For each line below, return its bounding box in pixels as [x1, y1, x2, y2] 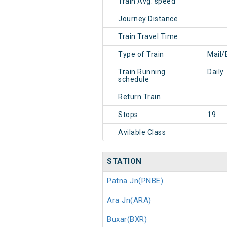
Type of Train [118, 50, 164, 59]
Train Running [118, 68, 166, 77]
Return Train [118, 93, 161, 101]
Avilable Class [118, 128, 166, 137]
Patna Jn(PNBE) [107, 176, 163, 186]
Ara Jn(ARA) [107, 196, 152, 205]
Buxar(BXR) [107, 215, 147, 224]
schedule [118, 75, 149, 84]
